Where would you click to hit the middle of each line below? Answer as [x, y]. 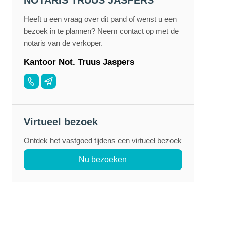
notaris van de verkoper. [63, 43]
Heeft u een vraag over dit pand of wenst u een [100, 19]
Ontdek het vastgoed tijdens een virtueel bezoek [102, 141]
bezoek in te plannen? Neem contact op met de [101, 31]
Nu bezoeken [103, 159]
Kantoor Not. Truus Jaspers [79, 62]
